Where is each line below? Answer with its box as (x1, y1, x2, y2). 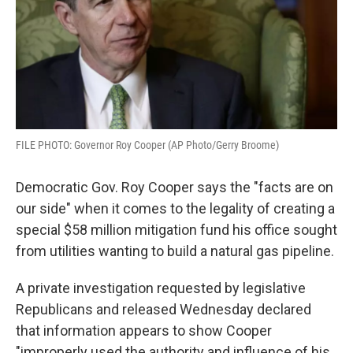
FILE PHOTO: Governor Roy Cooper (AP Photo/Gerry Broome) (16, 139, 279, 152)
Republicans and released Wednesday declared (16, 301, 311, 318)
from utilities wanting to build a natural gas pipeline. (16, 243, 334, 260)
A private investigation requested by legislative (16, 280, 306, 297)
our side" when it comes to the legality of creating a (16, 200, 335, 217)
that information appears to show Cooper (16, 322, 272, 340)
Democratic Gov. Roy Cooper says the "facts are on (16, 179, 333, 196)
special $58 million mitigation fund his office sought (16, 221, 337, 239)
